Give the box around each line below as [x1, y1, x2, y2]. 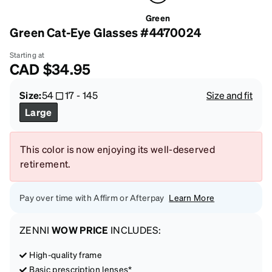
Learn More [169, 191, 215, 203]
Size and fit [206, 88, 253, 101]
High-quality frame [29, 248, 103, 260]
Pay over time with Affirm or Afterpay [19, 191, 165, 203]
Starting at [10, 50, 45, 59]
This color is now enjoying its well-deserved [20, 142, 216, 155]
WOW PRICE [51, 223, 109, 236]
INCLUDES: [108, 223, 161, 236]
